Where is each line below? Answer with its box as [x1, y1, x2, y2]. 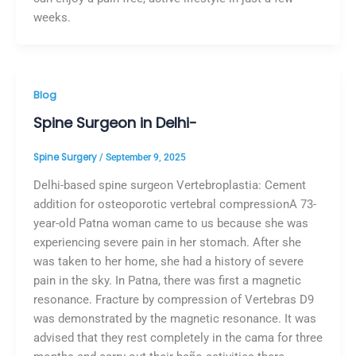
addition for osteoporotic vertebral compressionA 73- [33, 196, 316, 211]
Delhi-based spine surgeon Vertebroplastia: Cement [33, 177, 306, 192]
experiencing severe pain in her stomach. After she [33, 234, 301, 250]
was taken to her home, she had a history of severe [33, 253, 304, 269]
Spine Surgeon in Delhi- [33, 112, 197, 133]
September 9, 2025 [105, 151, 186, 163]
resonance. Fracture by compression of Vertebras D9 [33, 292, 314, 307]
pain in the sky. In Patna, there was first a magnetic [33, 273, 301, 288]
